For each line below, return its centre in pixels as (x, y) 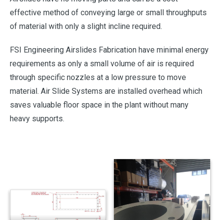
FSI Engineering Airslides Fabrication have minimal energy (109, 50)
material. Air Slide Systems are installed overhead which (106, 91)
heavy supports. (37, 119)
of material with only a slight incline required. (86, 27)
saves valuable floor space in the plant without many (99, 105)
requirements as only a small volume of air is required (102, 64)
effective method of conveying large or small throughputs (108, 13)
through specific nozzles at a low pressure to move (98, 78)
